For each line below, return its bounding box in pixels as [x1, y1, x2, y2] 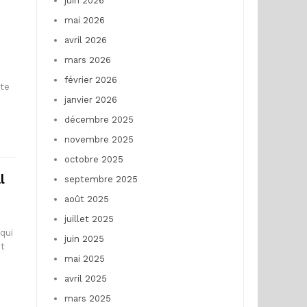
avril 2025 [64, 273, 107, 284]
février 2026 [64, 74, 117, 85]
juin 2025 [64, 233, 104, 244]
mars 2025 [64, 293, 111, 304]
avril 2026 [64, 34, 107, 45]
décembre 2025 [64, 114, 134, 125]
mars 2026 [64, 54, 111, 65]
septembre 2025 [64, 173, 138, 184]
